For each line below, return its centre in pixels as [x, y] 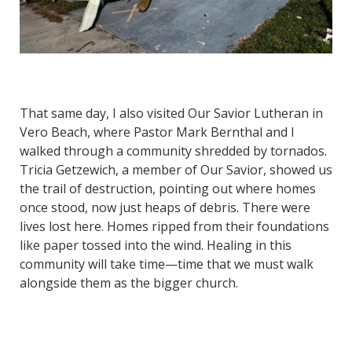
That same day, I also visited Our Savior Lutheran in [171, 114]
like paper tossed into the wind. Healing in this [156, 246]
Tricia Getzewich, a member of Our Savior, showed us [176, 170]
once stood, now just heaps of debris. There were [165, 208]
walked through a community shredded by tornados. [173, 151]
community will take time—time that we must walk [167, 264]
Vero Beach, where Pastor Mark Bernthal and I [157, 132]
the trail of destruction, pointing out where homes [168, 189]
